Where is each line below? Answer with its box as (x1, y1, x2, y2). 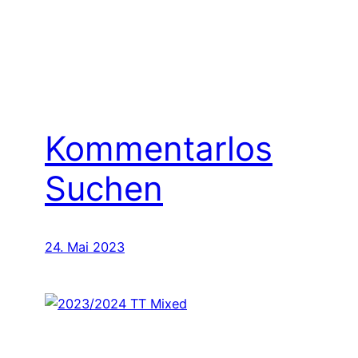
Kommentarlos (45, 128, 272, 169)
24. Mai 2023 (45, 238, 125, 255)
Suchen (45, 168, 163, 209)
